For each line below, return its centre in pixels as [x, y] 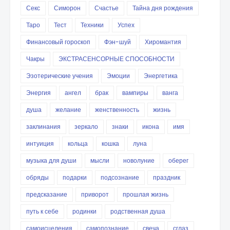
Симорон [67, 8]
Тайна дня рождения [163, 8]
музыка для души [51, 160]
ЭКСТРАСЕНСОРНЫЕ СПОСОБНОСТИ [117, 59]
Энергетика [161, 76]
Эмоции [118, 76]
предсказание [47, 194]
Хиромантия [163, 42]
